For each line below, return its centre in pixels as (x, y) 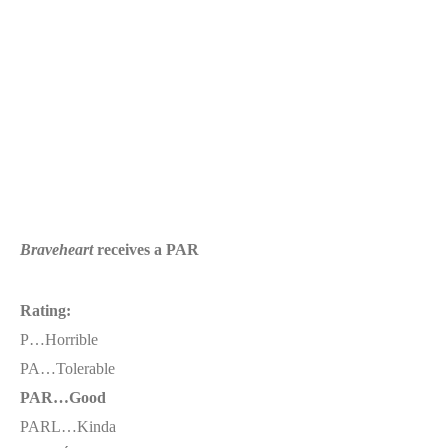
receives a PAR (146, 249)
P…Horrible (59, 339)
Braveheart (56, 249)
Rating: (45, 310)
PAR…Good (63, 397)
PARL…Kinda (70, 426)
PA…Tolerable (67, 368)
